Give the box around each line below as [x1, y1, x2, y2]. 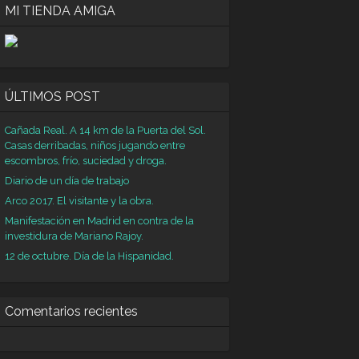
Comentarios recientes [5, 304, 138, 319]
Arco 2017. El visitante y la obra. [5, 195, 154, 207]
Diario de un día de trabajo [5, 175, 129, 187]
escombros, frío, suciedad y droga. [5, 155, 167, 167]
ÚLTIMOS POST [5, 89, 100, 104]
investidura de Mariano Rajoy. [5, 230, 143, 242]
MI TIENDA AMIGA [5, 3, 115, 18]
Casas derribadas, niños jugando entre [5, 139, 185, 151]
